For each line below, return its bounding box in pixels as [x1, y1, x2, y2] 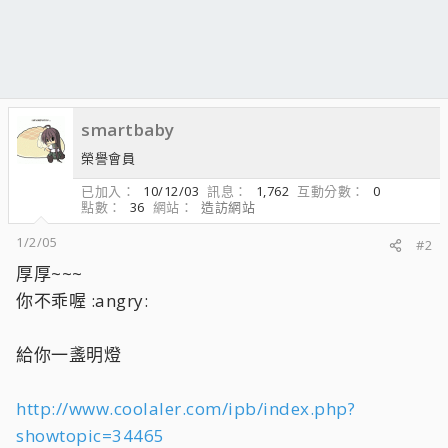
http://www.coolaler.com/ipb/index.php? [16, 397, 355, 420]
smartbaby [81, 118, 175, 141]
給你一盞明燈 [16, 343, 121, 366]
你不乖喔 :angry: [16, 289, 148, 312]
